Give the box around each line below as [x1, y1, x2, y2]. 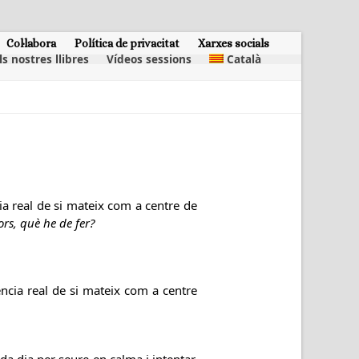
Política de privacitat [75, 36, 179, 50]
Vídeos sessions [106, 52, 192, 67]
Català [227, 52, 261, 67]
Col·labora [6, 36, 56, 50]
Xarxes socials [198, 36, 269, 50]
